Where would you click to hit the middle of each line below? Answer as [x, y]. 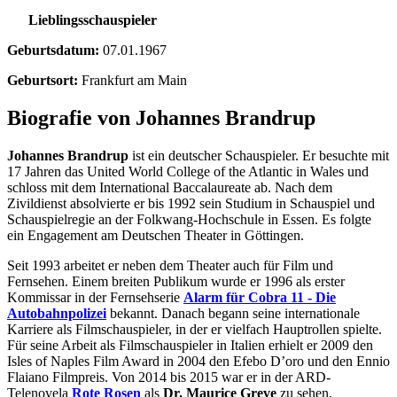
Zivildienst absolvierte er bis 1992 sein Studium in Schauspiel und [191, 203]
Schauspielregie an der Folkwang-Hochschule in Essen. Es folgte [189, 219]
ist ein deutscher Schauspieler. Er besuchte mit [259, 155]
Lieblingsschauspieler [93, 19]
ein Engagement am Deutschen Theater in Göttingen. [156, 235]
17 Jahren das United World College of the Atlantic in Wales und [188, 171]
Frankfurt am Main [134, 80]
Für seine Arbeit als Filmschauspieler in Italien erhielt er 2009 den [190, 345]
